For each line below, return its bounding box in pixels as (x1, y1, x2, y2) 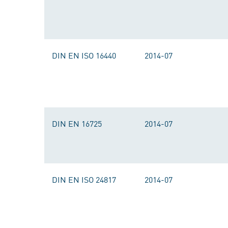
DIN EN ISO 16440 (52, 49, 116, 61)
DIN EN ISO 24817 (52, 174, 116, 185)
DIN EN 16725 (52, 118, 102, 129)
